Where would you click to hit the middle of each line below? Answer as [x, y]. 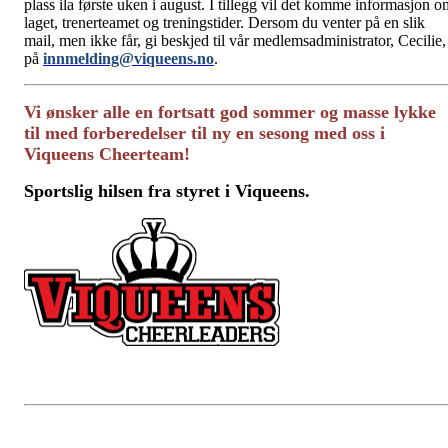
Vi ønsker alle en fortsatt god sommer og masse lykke [230, 111]
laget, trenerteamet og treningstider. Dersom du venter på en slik [224, 22]
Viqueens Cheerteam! [107, 153]
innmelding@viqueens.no [128, 58]
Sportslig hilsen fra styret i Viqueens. [167, 190]
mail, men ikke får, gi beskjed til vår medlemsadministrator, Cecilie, [235, 40]
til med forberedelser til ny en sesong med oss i [204, 132]
